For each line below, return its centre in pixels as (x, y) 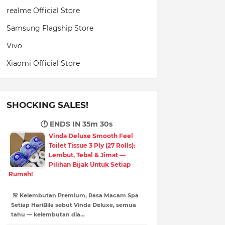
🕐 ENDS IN (62, 124)
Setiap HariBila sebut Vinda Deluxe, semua (73, 205)
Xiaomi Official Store (43, 63)
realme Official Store (43, 10)
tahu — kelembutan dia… (48, 214)
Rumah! (20, 174)
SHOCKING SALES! (47, 105)
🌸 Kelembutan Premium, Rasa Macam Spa (75, 195)
